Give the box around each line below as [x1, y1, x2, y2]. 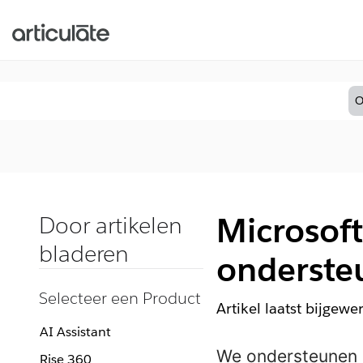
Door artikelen [39, 211, 182, 240]
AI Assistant [40, 323, 111, 340]
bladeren [39, 239, 129, 268]
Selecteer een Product [39, 288, 201, 309]
